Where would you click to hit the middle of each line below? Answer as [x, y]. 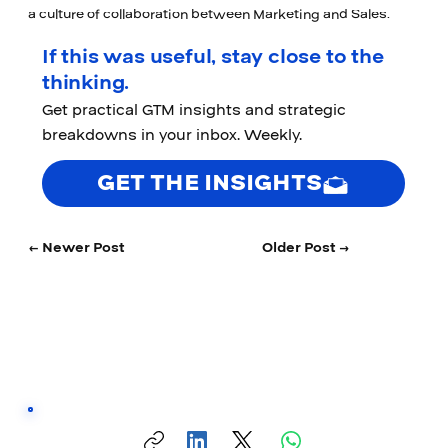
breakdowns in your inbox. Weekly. [172, 134]
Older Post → [306, 247]
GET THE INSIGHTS [210, 183]
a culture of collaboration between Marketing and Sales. [208, 15]
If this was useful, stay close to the [213, 56]
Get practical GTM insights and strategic [194, 109]
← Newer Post [76, 247]
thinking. [86, 82]
